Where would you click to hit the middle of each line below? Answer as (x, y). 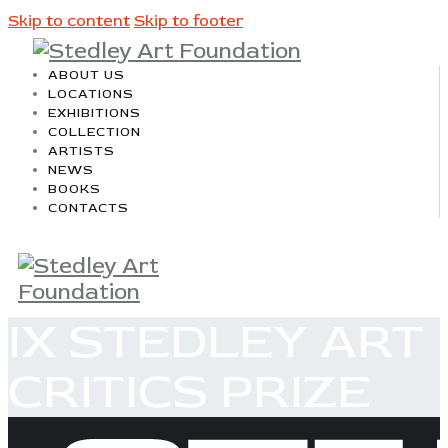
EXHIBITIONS (95, 113)
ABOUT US (87, 75)
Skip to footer (188, 21)
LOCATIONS (91, 94)
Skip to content (69, 21)
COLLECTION (95, 132)
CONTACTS (89, 208)
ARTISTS (82, 151)
